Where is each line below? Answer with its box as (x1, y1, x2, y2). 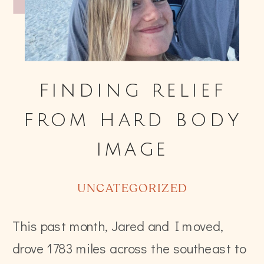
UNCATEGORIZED (77, 183, 187, 194)
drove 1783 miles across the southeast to (12, 239, 246, 256)
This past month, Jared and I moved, (12, 216, 224, 235)
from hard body (24, 108, 242, 130)
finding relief (38, 78, 226, 101)
